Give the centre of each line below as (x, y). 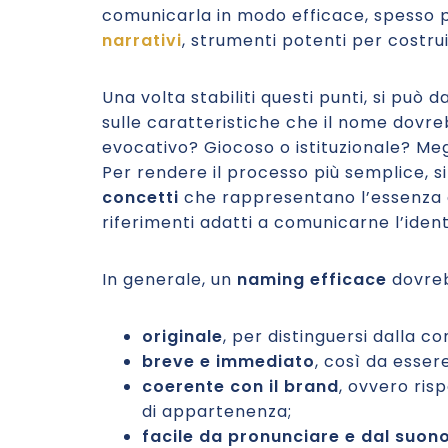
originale (182, 336)
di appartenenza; (217, 411)
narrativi (142, 40)
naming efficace (312, 279)
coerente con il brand (240, 386)
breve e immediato (228, 361)
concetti (140, 197)
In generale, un (169, 279)
